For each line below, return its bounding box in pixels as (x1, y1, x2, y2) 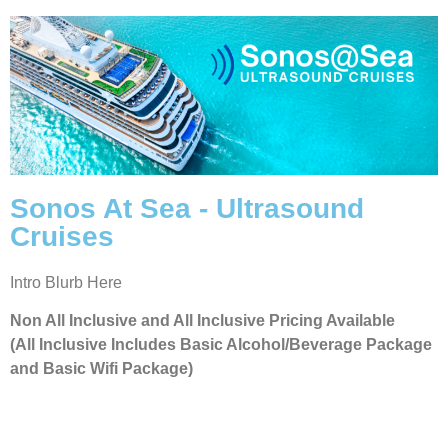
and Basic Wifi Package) (10, 360, 193, 378)
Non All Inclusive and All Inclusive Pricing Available (10, 312, 395, 330)
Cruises (10, 220, 114, 252)
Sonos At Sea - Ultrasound (10, 192, 364, 224)
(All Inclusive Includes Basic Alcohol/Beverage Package (10, 336, 432, 354)
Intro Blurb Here (10, 273, 122, 291)
